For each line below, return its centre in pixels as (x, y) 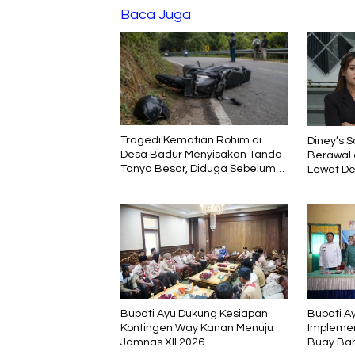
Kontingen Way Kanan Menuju (197, 328)
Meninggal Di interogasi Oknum (200, 183)
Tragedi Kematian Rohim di (191, 141)
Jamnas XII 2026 (162, 343)
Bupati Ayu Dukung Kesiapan (194, 314)
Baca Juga (156, 14)
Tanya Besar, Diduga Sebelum (198, 169)
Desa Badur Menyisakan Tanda (201, 155)
